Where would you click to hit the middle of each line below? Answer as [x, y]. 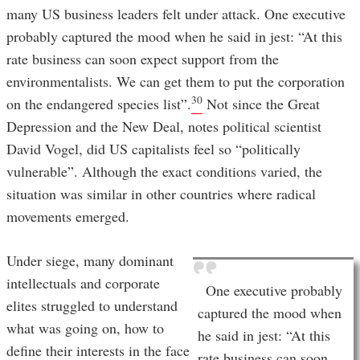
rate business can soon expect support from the [143, 59]
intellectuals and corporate [83, 283]
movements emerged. [68, 217]
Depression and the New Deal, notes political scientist [164, 127]
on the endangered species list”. [99, 104]
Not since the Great [261, 104]
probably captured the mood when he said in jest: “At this [174, 37]
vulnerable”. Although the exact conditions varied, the [164, 172]
